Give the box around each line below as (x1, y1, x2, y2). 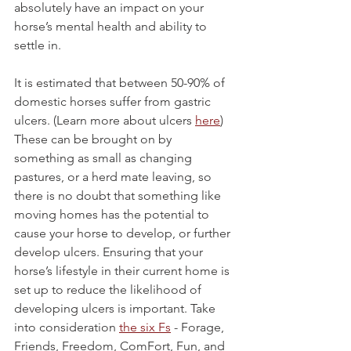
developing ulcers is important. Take (14, 301, 219, 317)
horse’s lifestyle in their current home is (14, 263, 233, 279)
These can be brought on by (14, 132, 175, 147)
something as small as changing (14, 150, 195, 166)
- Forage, (171, 320, 227, 335)
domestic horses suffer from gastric (14, 94, 214, 110)
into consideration (14, 320, 119, 335)
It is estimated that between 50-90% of (14, 75, 228, 91)
